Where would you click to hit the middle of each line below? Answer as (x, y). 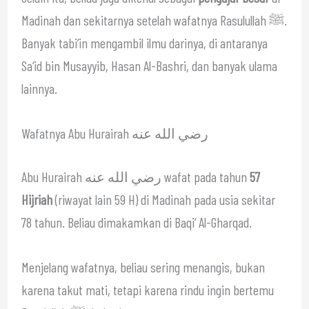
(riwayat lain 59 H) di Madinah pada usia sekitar (163, 199)
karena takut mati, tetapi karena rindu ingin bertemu (147, 289)
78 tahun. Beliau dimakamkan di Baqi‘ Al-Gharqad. (136, 222)
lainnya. (39, 88)
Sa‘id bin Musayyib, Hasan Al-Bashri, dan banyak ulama (149, 65)
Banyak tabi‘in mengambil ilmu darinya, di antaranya (144, 42)
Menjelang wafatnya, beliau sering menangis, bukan (143, 267)
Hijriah (37, 199)
